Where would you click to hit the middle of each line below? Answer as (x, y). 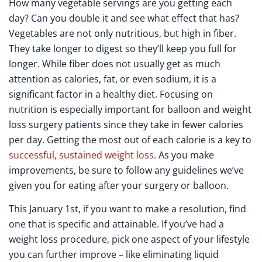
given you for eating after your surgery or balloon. (119, 185)
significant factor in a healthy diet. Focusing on (111, 94)
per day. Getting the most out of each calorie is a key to (130, 139)
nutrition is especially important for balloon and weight (130, 109)
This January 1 (39, 209)
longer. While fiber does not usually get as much (115, 63)
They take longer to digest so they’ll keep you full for (123, 48)
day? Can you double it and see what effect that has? (124, 18)
